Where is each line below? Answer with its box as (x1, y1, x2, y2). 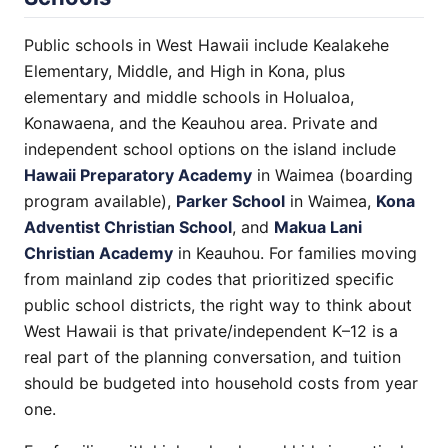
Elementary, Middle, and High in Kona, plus (24, 61, 345, 81)
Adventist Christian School (24, 217, 232, 237)
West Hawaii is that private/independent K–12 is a (24, 321, 398, 341)
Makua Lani (274, 217, 362, 237)
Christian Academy (24, 243, 173, 263)
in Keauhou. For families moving (173, 243, 417, 263)
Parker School (176, 191, 285, 211)
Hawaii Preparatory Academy (24, 165, 252, 185)
